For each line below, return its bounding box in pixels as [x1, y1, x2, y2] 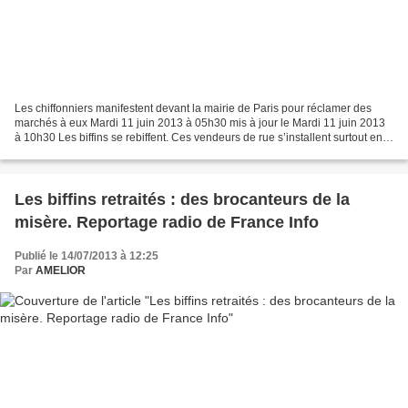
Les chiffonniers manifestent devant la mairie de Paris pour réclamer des [15, 101, 372, 115]
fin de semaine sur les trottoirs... [15, 145, 170, 158]
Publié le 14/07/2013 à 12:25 [15, 249, 158, 262]
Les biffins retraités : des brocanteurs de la [15, 189, 350, 209]
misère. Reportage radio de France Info [15, 212, 319, 231]
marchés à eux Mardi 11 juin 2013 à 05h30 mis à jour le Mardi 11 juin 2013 [15, 116, 385, 129]
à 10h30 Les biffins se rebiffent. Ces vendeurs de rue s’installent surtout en [15, 130, 382, 144]
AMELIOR [36, 263, 86, 277]
